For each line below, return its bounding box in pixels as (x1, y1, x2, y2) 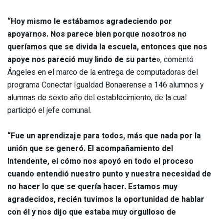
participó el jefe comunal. (7, 104, 91, 116)
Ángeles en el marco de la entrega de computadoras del (7, 66, 198, 78)
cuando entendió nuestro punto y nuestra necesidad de (7, 168, 211, 180)
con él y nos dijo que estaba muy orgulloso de (7, 206, 176, 218)
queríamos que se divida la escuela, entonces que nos (7, 41, 207, 53)
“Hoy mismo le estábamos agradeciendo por (7, 15, 172, 27)
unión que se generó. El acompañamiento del (7, 142, 173, 154)
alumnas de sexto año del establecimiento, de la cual (7, 91, 187, 104)
